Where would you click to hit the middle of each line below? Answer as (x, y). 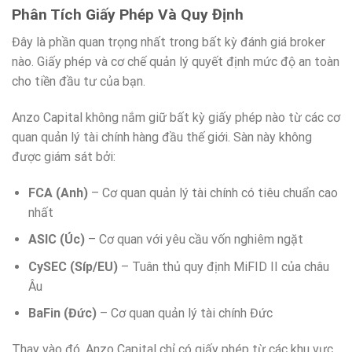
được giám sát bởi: (64, 156)
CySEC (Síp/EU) (73, 266)
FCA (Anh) (58, 192)
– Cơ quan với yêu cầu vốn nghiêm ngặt (194, 240)
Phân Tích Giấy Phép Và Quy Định (128, 15)
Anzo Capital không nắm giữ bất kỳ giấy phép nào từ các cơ (176, 117)
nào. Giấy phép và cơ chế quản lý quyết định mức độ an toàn (176, 61)
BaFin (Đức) (62, 313)
